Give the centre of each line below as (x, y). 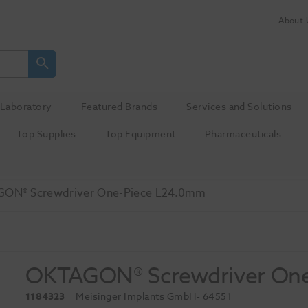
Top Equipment (140, 134)
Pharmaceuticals (243, 134)
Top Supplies (46, 134)
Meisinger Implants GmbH (136, 296)
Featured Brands (119, 107)
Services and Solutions (239, 107)
